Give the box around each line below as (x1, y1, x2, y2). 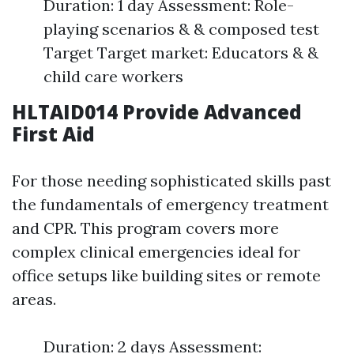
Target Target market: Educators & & (43, 43, 318, 62)
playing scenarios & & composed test (43, 19, 319, 39)
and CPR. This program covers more (12, 218, 279, 238)
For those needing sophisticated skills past (12, 171, 331, 190)
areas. (12, 289, 56, 309)
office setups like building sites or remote (12, 265, 321, 285)
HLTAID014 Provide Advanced (12, 99, 302, 125)
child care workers (43, 66, 183, 86)
